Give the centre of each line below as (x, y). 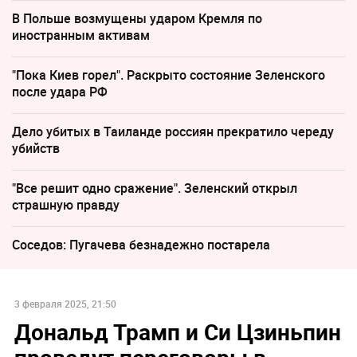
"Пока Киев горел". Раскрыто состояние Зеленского (169, 75)
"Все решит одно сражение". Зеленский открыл (155, 188)
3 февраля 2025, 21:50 (65, 303)
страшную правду (66, 205)
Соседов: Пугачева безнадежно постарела (141, 245)
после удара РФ (60, 92)
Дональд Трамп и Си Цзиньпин (177, 331)
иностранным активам (81, 35)
